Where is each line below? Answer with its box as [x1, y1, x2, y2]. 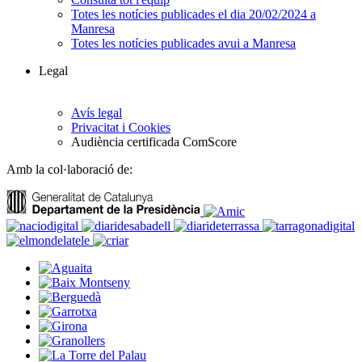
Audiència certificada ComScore [71, 135, 237, 149]
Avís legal [71, 106, 122, 120]
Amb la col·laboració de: [6, 162, 133, 177]
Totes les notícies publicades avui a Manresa [71, 36, 296, 51]
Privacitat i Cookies [71, 120, 170, 135]
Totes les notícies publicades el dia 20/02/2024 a [71, 7, 316, 22]
